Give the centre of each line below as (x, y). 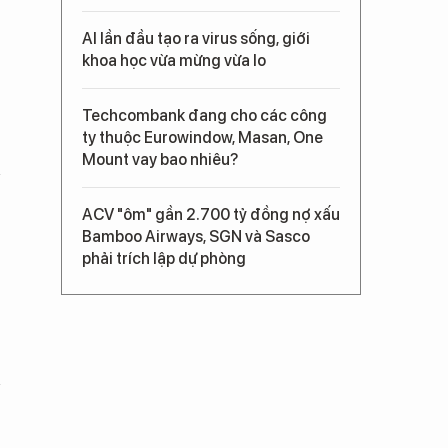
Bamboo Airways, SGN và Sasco (196, 236)
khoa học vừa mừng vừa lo (174, 60)
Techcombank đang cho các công (204, 115)
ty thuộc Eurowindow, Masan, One (202, 137)
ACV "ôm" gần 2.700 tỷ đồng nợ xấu (211, 214)
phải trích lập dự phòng (164, 258)
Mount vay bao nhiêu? (160, 159)
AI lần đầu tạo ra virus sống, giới (196, 38)
